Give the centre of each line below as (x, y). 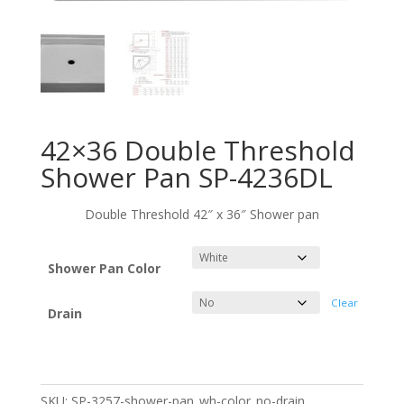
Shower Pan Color (104, 269)
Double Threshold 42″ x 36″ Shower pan (202, 215)
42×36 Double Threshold (197, 151)
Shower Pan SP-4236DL (186, 178)
